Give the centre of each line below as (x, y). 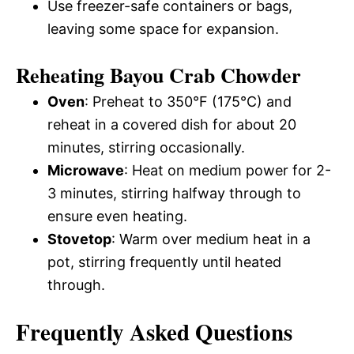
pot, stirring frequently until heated (164, 262)
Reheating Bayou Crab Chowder (158, 75)
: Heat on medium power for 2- (228, 171)
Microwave (86, 171)
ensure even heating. (117, 217)
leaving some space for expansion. (163, 29)
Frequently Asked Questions (154, 332)
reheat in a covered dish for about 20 (172, 125)
